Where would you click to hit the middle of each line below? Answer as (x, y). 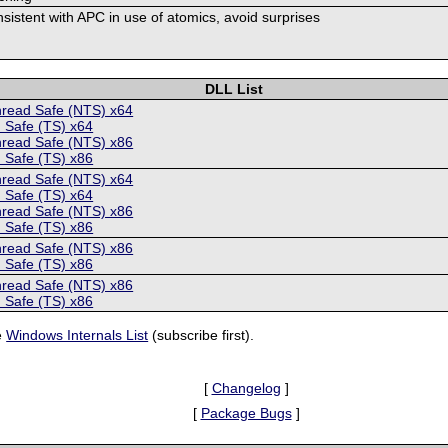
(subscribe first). (201, 335)
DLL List (234, 88)
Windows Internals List (77, 335)
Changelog (246, 387)
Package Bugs (246, 412)
